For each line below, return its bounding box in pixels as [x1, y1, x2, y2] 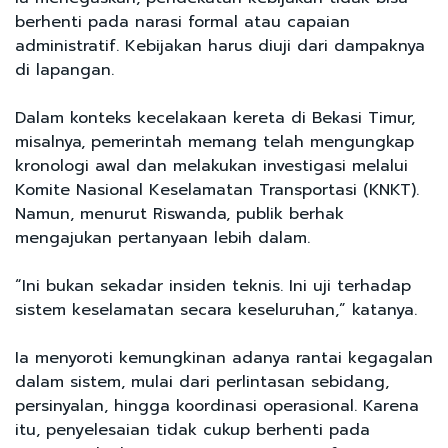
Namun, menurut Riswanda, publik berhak [15, 201, 344, 226]
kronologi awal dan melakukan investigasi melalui [15, 153, 408, 178]
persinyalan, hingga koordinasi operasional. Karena [15, 393, 419, 418]
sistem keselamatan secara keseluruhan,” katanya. [15, 297, 417, 322]
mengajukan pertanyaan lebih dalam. [15, 225, 310, 250]
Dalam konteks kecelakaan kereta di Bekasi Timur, [15, 105, 415, 130]
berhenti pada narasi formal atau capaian [15, 9, 350, 34]
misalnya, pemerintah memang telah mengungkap [15, 129, 414, 154]
